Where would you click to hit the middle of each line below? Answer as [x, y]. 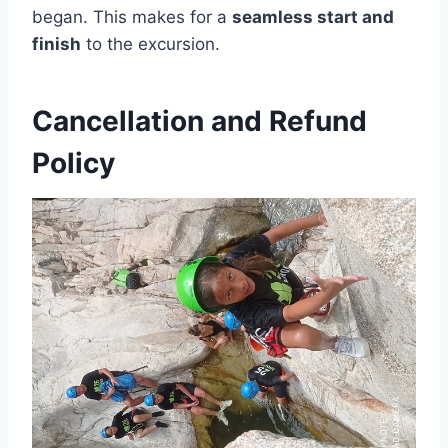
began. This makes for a [132, 17]
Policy [73, 163]
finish [56, 44]
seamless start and [313, 17]
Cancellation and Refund [199, 121]
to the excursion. [150, 44]
